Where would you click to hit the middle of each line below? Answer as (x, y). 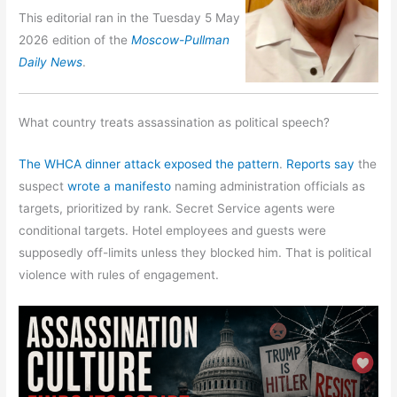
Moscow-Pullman (181, 40)
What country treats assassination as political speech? (175, 123)
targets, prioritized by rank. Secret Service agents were (177, 209)
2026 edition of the (75, 40)
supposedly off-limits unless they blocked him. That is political (195, 253)
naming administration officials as (269, 187)
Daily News (51, 62)
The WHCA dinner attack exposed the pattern (149, 164)
